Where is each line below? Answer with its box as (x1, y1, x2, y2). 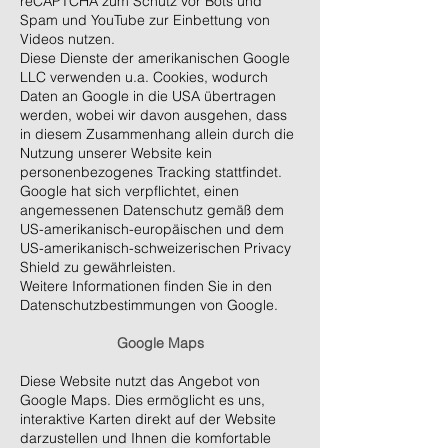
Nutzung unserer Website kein (20, 144, 212, 162)
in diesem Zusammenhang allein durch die (20, 125, 294, 143)
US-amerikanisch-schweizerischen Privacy (20, 239, 291, 257)
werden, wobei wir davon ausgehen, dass (20, 106, 287, 124)
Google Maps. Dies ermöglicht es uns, (20, 391, 265, 409)
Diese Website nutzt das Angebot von (20, 372, 260, 390)
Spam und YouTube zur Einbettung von (20, 11, 270, 29)
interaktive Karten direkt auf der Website (20, 410, 276, 428)
